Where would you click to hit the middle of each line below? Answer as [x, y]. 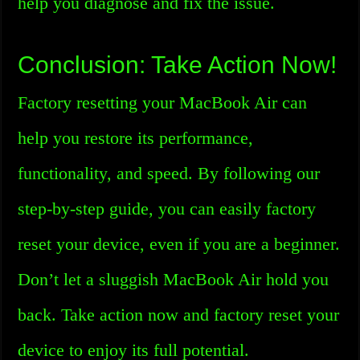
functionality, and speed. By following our [169, 173]
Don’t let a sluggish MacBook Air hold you [174, 279]
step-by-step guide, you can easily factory [167, 209]
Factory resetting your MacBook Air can [163, 102]
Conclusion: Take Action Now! [178, 65]
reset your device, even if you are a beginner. [179, 244]
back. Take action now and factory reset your [179, 315]
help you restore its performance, [136, 138]
